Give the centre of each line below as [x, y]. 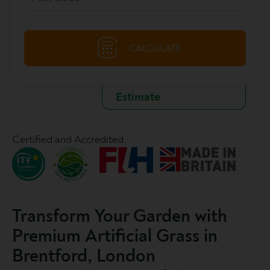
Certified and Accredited [68, 140]
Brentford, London [84, 256]
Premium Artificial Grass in [115, 236]
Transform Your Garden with [120, 216]
